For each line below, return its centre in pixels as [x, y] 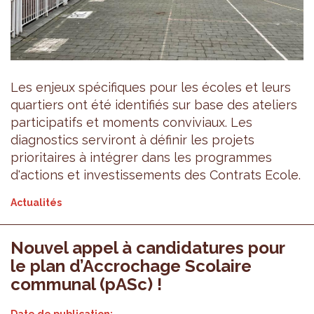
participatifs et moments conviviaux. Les [131, 122]
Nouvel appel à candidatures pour [148, 247]
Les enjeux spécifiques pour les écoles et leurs [151, 87]
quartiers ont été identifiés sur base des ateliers [154, 104]
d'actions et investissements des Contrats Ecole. [156, 175]
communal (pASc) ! [86, 284]
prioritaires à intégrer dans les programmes [141, 157]
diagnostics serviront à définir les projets [132, 139]
